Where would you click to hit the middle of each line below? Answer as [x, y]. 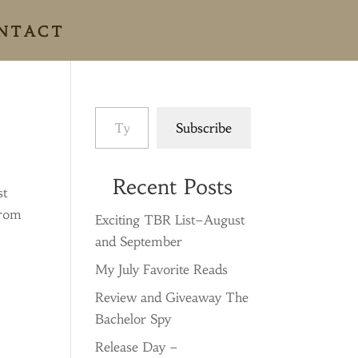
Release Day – [137, 347]
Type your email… [115, 106]
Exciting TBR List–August [170, 220]
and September [139, 241]
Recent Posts [173, 187]
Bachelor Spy [133, 319]
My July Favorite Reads [162, 269]
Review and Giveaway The [172, 297]
